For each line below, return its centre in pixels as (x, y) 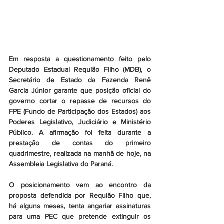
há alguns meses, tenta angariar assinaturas (80, 206)
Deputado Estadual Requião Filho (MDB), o (80, 70)
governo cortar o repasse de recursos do (80, 101)
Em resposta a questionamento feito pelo (80, 59)
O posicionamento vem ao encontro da (80, 185)
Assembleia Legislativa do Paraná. (61, 164)
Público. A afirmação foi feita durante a (80, 133)
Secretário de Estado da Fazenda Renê (80, 80)
